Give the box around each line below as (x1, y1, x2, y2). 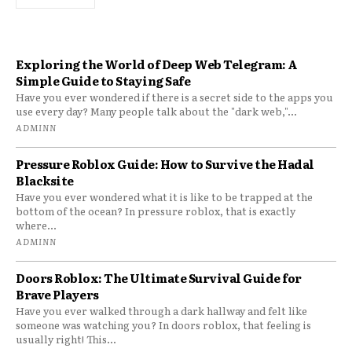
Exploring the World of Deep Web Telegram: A (16, 55, 298, 74)
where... (16, 218, 57, 233)
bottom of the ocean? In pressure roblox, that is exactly (16, 203, 295, 219)
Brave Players (16, 285, 99, 304)
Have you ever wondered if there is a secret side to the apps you (16, 90, 333, 105)
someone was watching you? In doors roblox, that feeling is (16, 317, 311, 333)
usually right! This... (16, 332, 116, 347)
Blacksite (16, 171, 74, 190)
